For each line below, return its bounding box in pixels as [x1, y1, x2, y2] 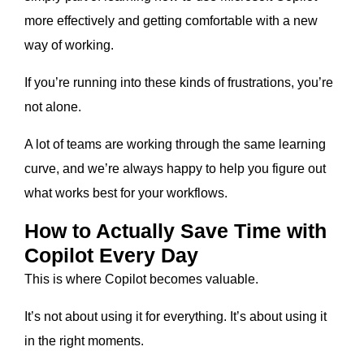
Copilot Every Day [24, 244, 198, 267]
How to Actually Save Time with [24, 219, 327, 243]
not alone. [24, 100, 81, 115]
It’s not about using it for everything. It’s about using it [24, 310, 327, 324]
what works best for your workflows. [24, 186, 227, 201]
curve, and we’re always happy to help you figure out [24, 162, 326, 176]
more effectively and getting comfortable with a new [24, 14, 318, 28]
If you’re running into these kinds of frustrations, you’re [24, 76, 333, 90]
